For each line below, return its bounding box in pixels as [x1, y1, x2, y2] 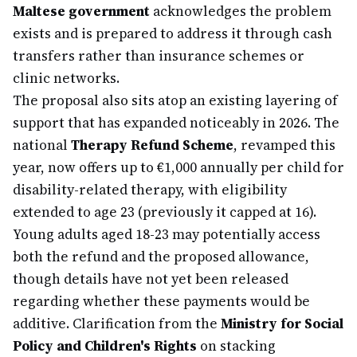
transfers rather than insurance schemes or [13, 46, 304, 65]
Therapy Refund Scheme [71, 135, 233, 155]
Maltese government [13, 2, 150, 21]
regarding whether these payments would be [13, 292, 310, 311]
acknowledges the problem [150, 2, 331, 21]
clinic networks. [13, 69, 120, 88]
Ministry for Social [221, 314, 343, 333]
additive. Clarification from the [13, 314, 221, 333]
